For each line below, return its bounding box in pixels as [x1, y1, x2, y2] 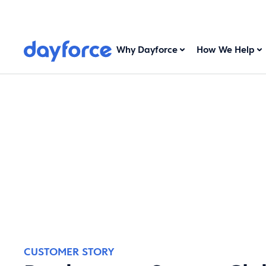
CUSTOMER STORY [24, 244, 114, 258]
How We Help [197, 43, 255, 56]
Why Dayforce [116, 43, 178, 56]
